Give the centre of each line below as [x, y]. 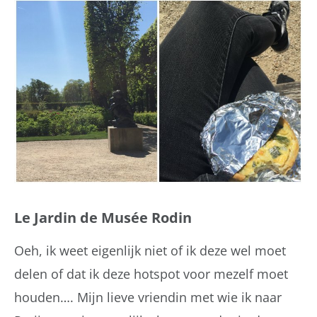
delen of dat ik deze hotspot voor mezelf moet [151, 274]
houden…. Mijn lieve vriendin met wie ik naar [148, 298]
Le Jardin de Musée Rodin [103, 218]
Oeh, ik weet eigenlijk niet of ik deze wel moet [150, 251]
